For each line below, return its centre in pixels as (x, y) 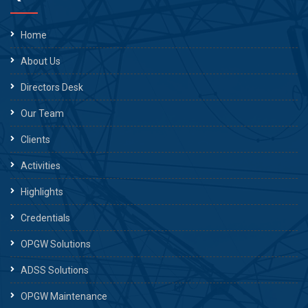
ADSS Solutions (55, 270)
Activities (41, 166)
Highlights (42, 192)
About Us (41, 61)
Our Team (42, 113)
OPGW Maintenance (64, 296)
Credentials (45, 218)
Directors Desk (52, 87)
